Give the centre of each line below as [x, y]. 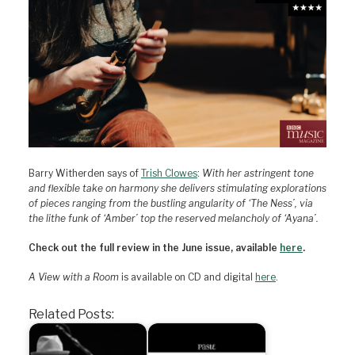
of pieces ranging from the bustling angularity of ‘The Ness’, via [171, 203]
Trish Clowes [169, 173]
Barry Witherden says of [85, 173]
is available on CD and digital [187, 277]
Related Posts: [71, 314]
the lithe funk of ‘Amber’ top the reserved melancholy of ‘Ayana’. [174, 218]
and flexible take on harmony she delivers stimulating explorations [177, 188]
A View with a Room [74, 277]
